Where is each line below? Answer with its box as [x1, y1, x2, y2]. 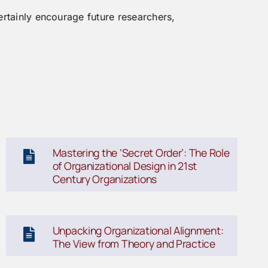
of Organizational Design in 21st [52, 158, 197, 173]
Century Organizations [52, 171, 157, 186]
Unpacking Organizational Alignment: [52, 223, 224, 237]
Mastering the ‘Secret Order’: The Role [52, 145, 230, 160]
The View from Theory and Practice [52, 236, 215, 251]
